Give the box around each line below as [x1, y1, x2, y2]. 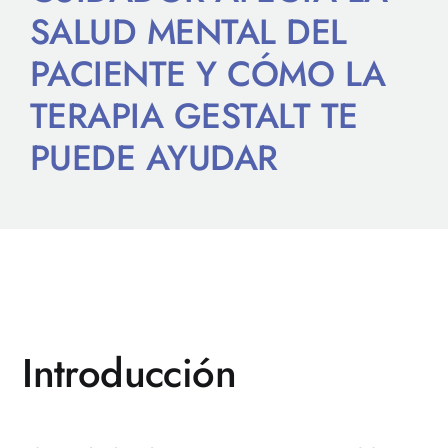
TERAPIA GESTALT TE [30, 91, 358, 142]
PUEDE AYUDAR [30, 133, 278, 184]
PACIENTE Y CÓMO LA [30, 49, 386, 100]
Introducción [22, 344, 237, 403]
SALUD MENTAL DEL [30, 7, 347, 58]
